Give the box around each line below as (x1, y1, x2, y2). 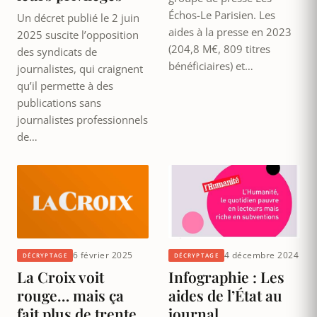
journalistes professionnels (17, 112, 148, 127)
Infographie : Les (168, 267, 284, 287)
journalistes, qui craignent (17, 61, 143, 76)
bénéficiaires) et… (168, 58, 253, 73)
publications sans (17, 95, 101, 110)
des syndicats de (17, 44, 97, 59)
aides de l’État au (168, 285, 282, 306)
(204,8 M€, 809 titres (168, 41, 270, 56)
